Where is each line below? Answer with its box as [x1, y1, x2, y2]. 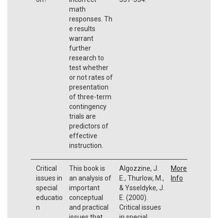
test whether [69, 63, 109, 72]
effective [69, 131, 97, 140]
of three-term [69, 92, 111, 101]
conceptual [69, 193, 103, 201]
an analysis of [69, 174, 111, 182]
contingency [69, 102, 107, 110]
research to [69, 54, 104, 62]
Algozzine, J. [119, 164, 159, 172]
